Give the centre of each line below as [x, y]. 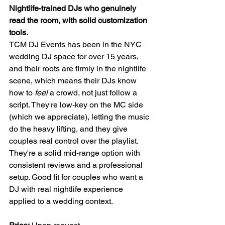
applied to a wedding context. [61, 201]
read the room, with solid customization [79, 21]
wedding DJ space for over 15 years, [75, 57]
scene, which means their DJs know [74, 81]
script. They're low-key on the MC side [77, 105]
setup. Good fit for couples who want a [77, 177]
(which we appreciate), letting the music [80, 117]
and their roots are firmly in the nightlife [79, 69]
